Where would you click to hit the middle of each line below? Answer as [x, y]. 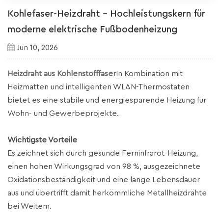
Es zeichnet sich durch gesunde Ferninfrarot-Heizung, [103, 153]
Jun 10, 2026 [37, 47]
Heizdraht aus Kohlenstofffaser [62, 73]
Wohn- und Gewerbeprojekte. [63, 113]
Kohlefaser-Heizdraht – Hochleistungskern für [106, 14]
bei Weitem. [29, 206]
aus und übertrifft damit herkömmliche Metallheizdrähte [107, 193]
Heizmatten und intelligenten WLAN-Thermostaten [98, 87]
